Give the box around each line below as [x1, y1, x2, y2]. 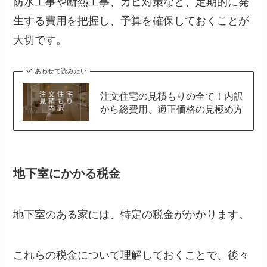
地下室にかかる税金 [13, 167, 121, 181]
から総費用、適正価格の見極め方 [100, 103, 243, 114]
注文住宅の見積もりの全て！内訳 [100, 90, 243, 101]
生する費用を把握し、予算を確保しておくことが [13, 15, 250, 27]
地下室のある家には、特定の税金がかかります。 [13, 209, 250, 221]
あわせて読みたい [34, 67, 87, 75]
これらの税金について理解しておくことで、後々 [13, 249, 250, 262]
